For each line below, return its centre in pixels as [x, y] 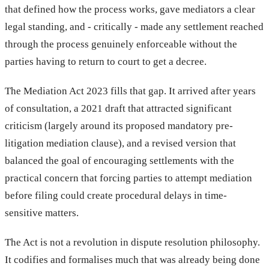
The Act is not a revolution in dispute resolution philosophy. [132, 242]
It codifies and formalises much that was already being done [132, 259]
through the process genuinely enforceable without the [121, 44]
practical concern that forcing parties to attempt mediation [128, 178]
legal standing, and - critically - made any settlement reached [134, 26]
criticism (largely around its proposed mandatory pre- [119, 125]
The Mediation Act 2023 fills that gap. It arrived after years [130, 91]
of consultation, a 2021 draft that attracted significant [118, 108]
